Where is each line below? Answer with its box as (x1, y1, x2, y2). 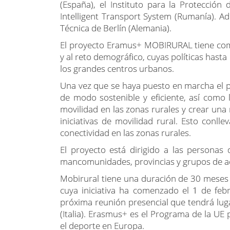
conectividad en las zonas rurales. (60, 127, 193, 139)
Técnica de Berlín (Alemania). (60, 22, 171, 34)
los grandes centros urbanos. (60, 63, 176, 74)
